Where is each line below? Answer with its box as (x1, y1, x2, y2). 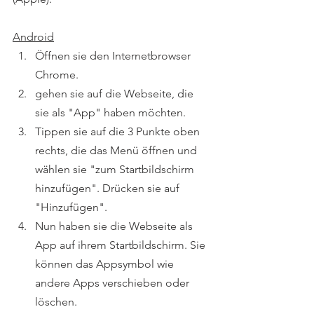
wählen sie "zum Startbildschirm (35, 163, 197, 176)
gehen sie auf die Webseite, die (35, 87, 196, 100)
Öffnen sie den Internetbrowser (35, 49, 193, 62)
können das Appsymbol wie (35, 257, 177, 271)
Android (13, 30, 54, 43)
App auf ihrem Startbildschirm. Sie (35, 238, 208, 252)
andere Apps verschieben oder (35, 276, 192, 289)
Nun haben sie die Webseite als (35, 219, 196, 233)
